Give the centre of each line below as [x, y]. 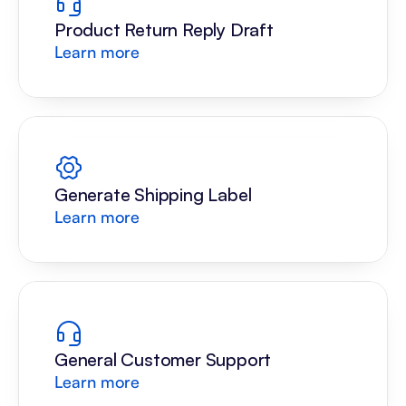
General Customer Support [163, 359]
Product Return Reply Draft [164, 29]
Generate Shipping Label [153, 194]
